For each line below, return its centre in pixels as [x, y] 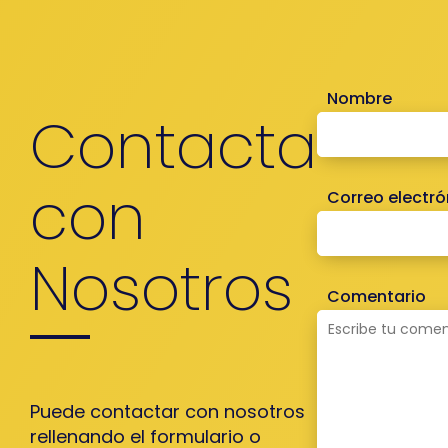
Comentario [376, 297]
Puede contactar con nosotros [167, 411]
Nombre [359, 99]
